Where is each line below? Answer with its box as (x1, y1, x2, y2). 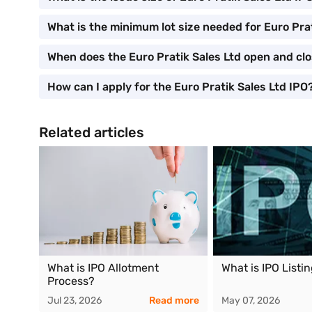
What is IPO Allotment (47, 261, 159, 274)
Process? (47, 274, 95, 288)
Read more (148, 295, 199, 306)
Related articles (39, 124, 144, 141)
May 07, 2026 (221, 295, 280, 306)
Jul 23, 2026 (47, 295, 102, 306)
